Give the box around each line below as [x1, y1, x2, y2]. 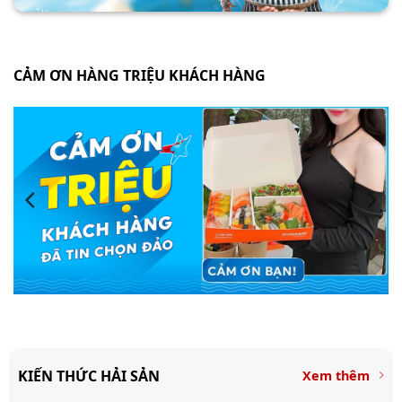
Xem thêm [302, 366, 371, 384]
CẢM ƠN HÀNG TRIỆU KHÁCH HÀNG [13, 65, 266, 85]
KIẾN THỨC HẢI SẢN [17, 365, 160, 386]
